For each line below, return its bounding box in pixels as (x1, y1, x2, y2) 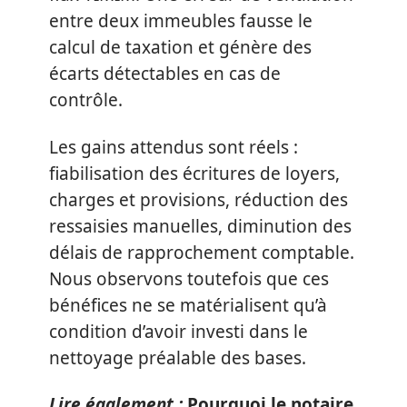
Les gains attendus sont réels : (49, 134, 298, 159)
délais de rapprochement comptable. (49, 240, 354, 264)
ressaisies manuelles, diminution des (49, 213, 352, 238)
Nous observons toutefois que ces (49, 266, 329, 291)
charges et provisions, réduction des (49, 187, 348, 212)
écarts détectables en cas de (49, 62, 281, 85)
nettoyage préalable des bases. (49, 345, 306, 370)
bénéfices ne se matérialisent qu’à (49, 293, 327, 317)
